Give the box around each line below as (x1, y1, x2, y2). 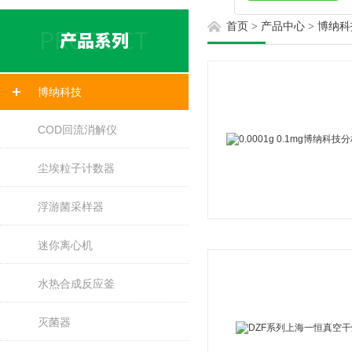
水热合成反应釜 (38, 277, 115, 290)
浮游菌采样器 (38, 200, 104, 213)
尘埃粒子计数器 (38, 162, 115, 174)
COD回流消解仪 (38, 123, 117, 136)
